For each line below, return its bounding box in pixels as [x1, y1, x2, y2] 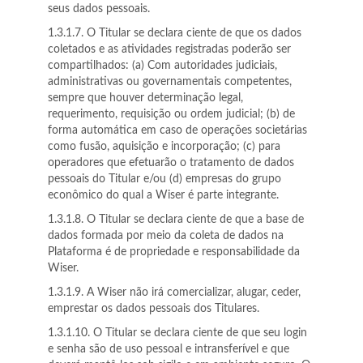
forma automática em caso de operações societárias [48, 125, 307, 136]
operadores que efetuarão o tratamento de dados [48, 157, 294, 169]
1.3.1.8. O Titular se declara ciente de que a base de [48, 214, 304, 225]
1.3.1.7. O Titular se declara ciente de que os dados [48, 28, 301, 39]
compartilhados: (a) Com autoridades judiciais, [48, 60, 277, 71]
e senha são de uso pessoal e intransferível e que [48, 344, 289, 355]
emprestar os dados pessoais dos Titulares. [48, 303, 259, 314]
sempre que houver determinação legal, [48, 92, 243, 104]
